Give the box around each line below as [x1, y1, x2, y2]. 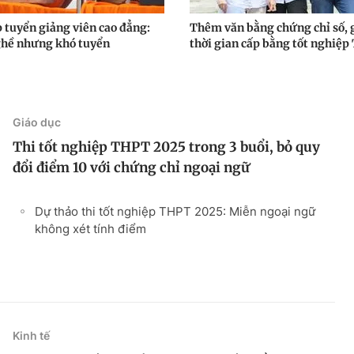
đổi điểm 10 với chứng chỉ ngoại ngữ [13, 158, 250, 176]
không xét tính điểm [35, 220, 146, 236]
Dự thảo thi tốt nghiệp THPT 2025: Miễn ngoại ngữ [35, 203, 315, 219]
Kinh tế [13, 328, 50, 342]
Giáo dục [13, 115, 61, 129]
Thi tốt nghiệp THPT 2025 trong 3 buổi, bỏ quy [13, 137, 320, 156]
